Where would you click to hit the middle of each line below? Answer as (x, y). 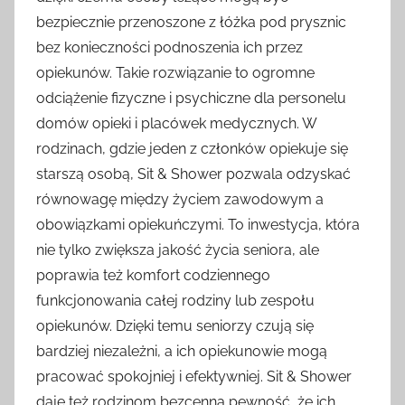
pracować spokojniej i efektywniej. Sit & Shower (194, 377)
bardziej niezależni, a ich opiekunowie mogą (182, 352)
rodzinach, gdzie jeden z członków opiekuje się (192, 149)
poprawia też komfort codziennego (153, 276)
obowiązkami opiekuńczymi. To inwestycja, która (198, 225)
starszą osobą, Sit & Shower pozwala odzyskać (193, 174)
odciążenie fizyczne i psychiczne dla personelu (191, 99)
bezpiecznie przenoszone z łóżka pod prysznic (191, 23)
